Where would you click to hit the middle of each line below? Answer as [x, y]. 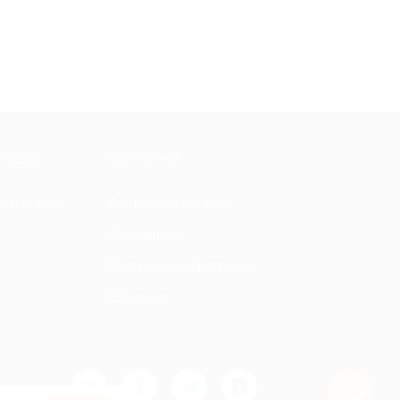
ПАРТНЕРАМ [144, 159]
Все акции [138, 297]
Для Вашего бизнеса [169, 204]
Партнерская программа [183, 266]
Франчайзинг [146, 235]
